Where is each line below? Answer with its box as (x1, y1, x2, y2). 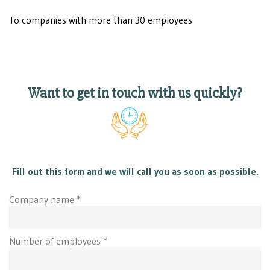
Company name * (9, 193, 81, 206)
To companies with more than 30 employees (9, 13, 192, 26)
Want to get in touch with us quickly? (28, 84, 242, 102)
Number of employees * (9, 234, 107, 247)
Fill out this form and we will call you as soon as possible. (11, 165, 259, 177)
